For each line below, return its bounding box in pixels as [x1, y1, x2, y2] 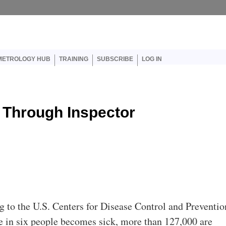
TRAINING [59, 55, 88, 63]
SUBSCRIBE [96, 55, 133, 63]
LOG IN [141, 55, 162, 63]
